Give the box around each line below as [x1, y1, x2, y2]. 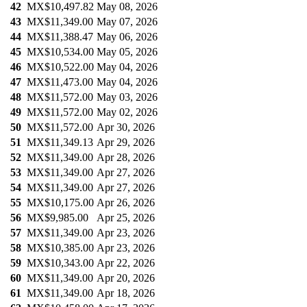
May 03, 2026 [97, 91, 158, 103]
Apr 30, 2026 [97, 121, 155, 134]
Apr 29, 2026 [97, 136, 155, 149]
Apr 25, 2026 [97, 212, 155, 224]
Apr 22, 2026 [97, 257, 155, 269]
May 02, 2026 [97, 106, 158, 119]
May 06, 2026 [97, 31, 158, 43]
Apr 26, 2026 [97, 197, 155, 209]
